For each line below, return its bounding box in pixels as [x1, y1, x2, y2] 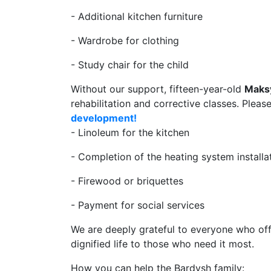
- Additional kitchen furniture [71, 10, 203, 22]
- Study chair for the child [71, 58, 189, 71]
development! [71, 111, 137, 124]
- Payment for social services [71, 198, 204, 211]
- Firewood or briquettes [71, 174, 183, 187]
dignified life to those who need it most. [71, 237, 254, 250]
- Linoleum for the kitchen [71, 126, 189, 139]
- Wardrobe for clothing [71, 34, 179, 47]
